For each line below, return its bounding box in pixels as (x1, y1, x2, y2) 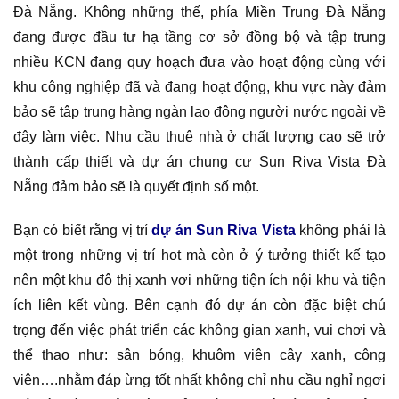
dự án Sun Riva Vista (151, 222, 296, 238)
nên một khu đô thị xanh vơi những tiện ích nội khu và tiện (13, 272, 386, 288)
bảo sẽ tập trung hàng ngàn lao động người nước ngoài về (13, 103, 386, 119)
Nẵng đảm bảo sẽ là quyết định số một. (13, 178, 259, 194)
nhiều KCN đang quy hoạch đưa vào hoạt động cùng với (13, 53, 386, 69)
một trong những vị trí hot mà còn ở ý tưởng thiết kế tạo (13, 247, 386, 263)
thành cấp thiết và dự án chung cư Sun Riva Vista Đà (13, 153, 386, 169)
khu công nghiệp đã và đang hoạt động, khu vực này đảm (13, 78, 386, 94)
